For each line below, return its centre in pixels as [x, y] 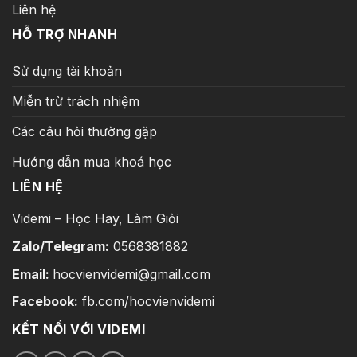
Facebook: [45, 302]
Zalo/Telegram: [61, 246]
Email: [32, 274]
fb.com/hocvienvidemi [146, 302]
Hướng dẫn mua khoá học [92, 162]
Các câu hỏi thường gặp [84, 132]
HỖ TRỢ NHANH [65, 35]
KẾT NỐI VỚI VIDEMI [78, 329]
